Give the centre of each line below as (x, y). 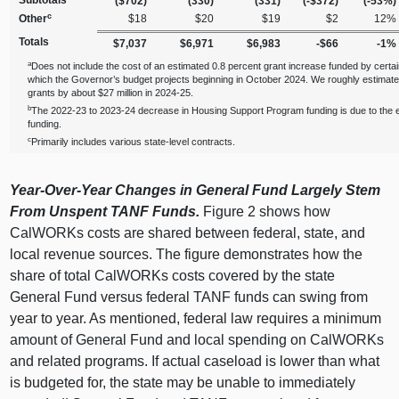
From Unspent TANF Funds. (107, 212)
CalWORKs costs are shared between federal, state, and (188, 233)
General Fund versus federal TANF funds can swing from (189, 297)
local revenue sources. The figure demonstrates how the (187, 255)
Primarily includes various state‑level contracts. (134, 142)
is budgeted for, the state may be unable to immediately (183, 383)
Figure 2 (230, 212)
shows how (293, 212)
